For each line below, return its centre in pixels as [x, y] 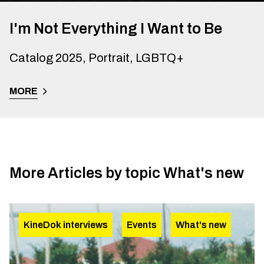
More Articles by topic [85, 173]
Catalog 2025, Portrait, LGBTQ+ [97, 57]
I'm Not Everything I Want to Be [116, 28]
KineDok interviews [66, 225]
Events [142, 225]
